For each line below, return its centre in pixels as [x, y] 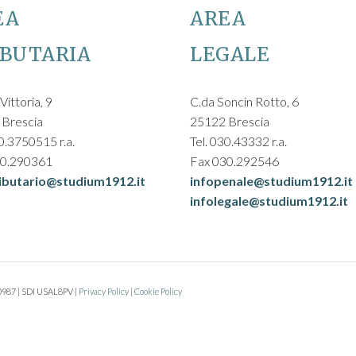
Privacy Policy [104, 291]
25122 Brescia [230, 121]
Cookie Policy [158, 291]
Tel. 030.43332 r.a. [238, 141]
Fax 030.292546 [234, 161]
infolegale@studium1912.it [269, 201]
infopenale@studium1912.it [271, 181]
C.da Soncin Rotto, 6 [244, 101]
